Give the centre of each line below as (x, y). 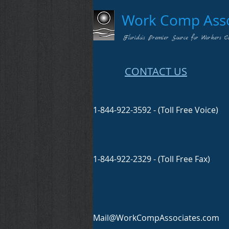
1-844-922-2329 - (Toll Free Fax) (152, 159)
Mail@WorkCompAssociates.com (156, 218)
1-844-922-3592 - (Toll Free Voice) (156, 110)
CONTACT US (156, 71)
